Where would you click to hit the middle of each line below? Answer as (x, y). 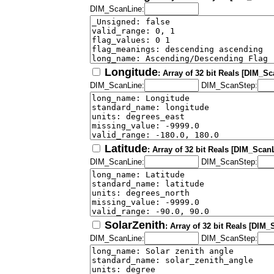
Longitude (131, 72)
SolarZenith (135, 225)
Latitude (126, 149)
